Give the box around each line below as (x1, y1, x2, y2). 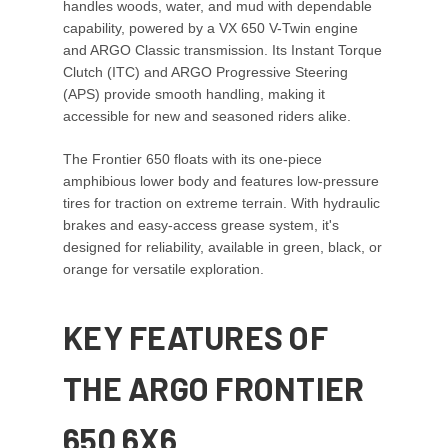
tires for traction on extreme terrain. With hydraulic (63, 195, 380, 212)
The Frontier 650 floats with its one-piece (63, 151, 322, 168)
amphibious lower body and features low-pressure (63, 173, 379, 190)
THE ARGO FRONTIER (63, 369, 365, 408)
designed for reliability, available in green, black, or (63, 239, 382, 256)
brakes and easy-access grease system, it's (63, 217, 339, 234)
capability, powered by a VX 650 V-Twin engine (63, 20, 358, 37)
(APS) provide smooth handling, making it (63, 86, 325, 103)
